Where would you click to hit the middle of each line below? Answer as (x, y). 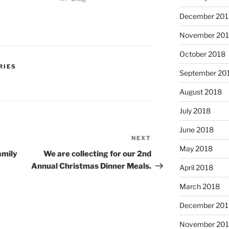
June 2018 (196, 130)
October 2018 (202, 54)
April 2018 (196, 168)
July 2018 (195, 111)
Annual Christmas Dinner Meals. (91, 166)
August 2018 (200, 92)
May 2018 (196, 149)
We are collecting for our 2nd (98, 154)
